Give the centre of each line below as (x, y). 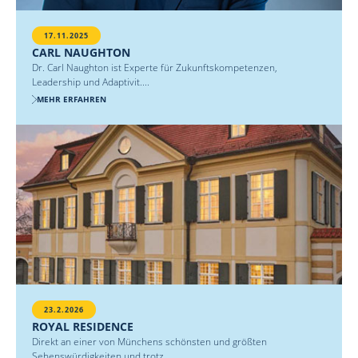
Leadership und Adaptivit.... (91, 82)
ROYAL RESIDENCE (83, 327)
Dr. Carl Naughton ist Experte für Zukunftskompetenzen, (155, 68)
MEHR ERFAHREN (72, 99)
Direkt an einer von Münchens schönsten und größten (149, 342)
